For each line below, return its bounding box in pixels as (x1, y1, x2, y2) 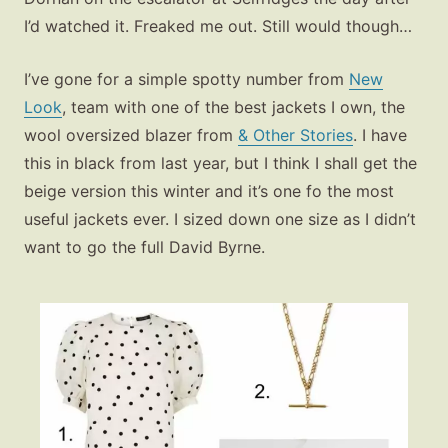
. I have (353, 125, 407, 146)
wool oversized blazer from (24, 125, 238, 146)
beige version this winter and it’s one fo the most (24, 181, 394, 202)
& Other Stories (238, 125, 353, 146)
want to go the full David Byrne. (24, 237, 265, 258)
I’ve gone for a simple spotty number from (24, 69, 349, 90)
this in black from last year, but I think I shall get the (24, 153, 417, 174)
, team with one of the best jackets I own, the (62, 97, 405, 118)
